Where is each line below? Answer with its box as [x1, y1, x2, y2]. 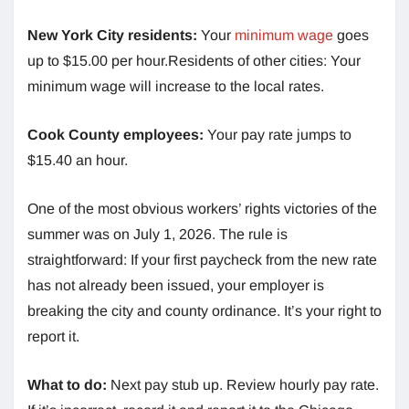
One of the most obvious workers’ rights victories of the [27, 200, 377, 216]
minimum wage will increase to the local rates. [27, 78, 324, 94]
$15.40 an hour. [27, 152, 128, 168]
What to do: [27, 376, 110, 393]
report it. [27, 328, 79, 344]
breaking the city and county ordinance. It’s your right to [27, 302, 382, 319]
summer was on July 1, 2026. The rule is [27, 225, 288, 242]
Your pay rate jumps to [204, 126, 351, 142]
